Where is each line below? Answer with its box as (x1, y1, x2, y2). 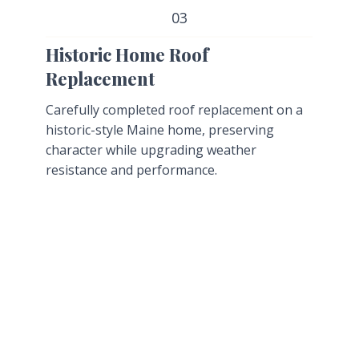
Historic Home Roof (45, 42, 208, 67)
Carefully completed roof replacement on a (45, 100, 303, 119)
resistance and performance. (45, 160, 217, 179)
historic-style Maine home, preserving (45, 120, 274, 139)
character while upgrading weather (45, 140, 256, 159)
